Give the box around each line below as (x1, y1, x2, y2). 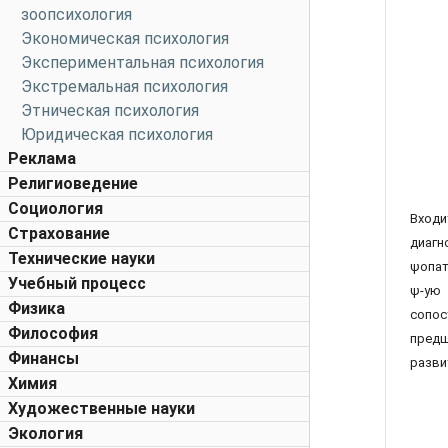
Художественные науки (8, 399, 195, 418)
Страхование (8, 224, 110, 243)
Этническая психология (21, 101, 199, 120)
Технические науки (8, 249, 155, 268)
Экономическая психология (21, 29, 229, 48)
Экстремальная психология (21, 77, 228, 96)
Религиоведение (8, 174, 138, 193)
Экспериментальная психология (21, 53, 264, 72)
